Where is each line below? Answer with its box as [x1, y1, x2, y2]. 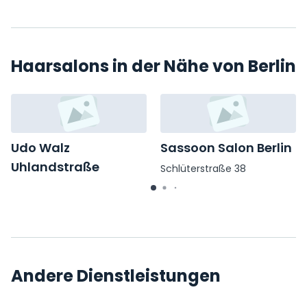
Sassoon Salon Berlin [160, 139, 292, 157]
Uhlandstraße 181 [11, 181, 90, 195]
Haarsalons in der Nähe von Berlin [11, 55, 296, 77]
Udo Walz [11, 139, 70, 157]
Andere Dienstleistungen [11, 265, 221, 287]
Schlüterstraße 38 [160, 162, 246, 176]
